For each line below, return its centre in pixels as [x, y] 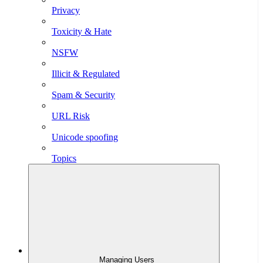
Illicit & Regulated [86, 74]
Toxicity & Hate [82, 32]
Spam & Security [83, 95]
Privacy [66, 11]
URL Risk [71, 116]
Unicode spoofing [85, 137]
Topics [64, 159]
